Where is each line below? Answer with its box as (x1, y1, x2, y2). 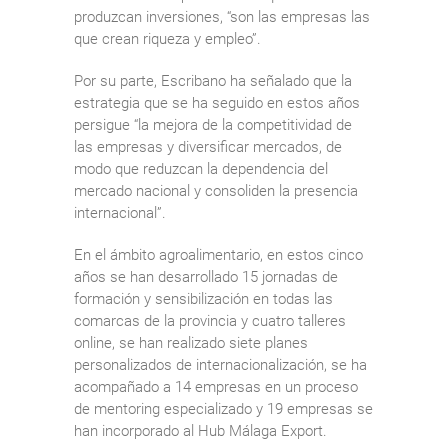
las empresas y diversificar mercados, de (74, 137, 342, 156)
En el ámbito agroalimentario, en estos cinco (74, 245, 363, 264)
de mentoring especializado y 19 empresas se (74, 399, 373, 418)
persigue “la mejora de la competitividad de (74, 115, 352, 134)
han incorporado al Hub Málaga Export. (74, 421, 327, 440)
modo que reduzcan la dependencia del (74, 159, 328, 178)
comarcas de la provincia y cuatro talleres (74, 311, 346, 330)
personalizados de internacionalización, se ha (74, 355, 367, 374)
